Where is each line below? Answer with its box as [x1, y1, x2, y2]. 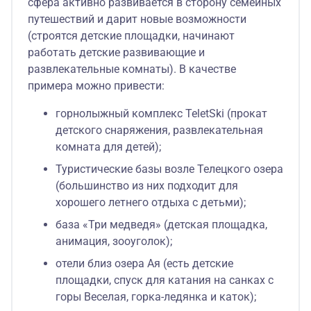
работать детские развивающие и [28, 45, 205, 59]
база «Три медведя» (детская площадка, [56, 217, 267, 231]
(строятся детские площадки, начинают [28, 28, 235, 42]
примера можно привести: [28, 78, 165, 92]
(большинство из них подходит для [56, 178, 238, 192]
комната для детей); [56, 140, 161, 153]
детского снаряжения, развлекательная [56, 123, 263, 137]
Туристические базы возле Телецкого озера [56, 162, 283, 176]
